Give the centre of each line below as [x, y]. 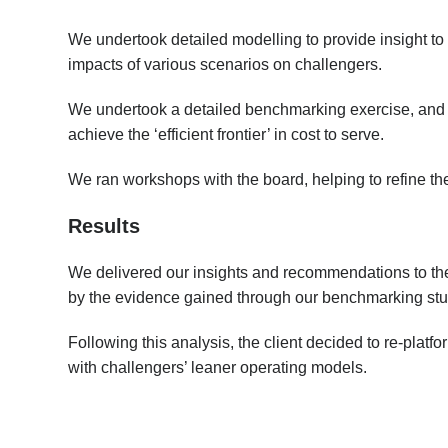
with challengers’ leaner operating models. [217, 367]
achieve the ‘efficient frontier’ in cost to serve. [226, 134]
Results [104, 226]
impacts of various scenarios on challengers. [225, 64]
